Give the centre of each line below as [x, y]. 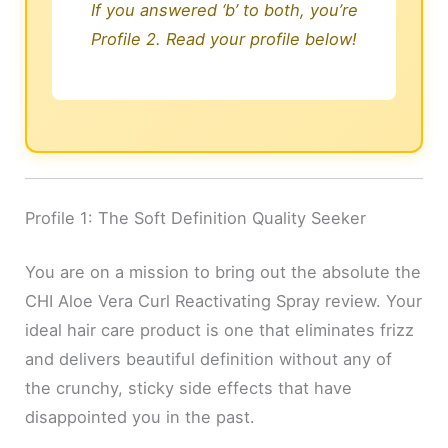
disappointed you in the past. [140, 416]
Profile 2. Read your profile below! [224, 38]
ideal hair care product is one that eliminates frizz [220, 329]
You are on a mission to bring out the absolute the [223, 271]
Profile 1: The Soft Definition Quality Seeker [196, 218]
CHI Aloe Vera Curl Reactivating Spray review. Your [224, 300]
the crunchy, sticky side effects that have [189, 387]
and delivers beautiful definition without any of [209, 358]
